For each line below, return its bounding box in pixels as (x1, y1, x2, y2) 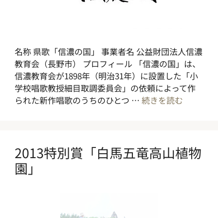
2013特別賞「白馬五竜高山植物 (15, 143, 201, 162)
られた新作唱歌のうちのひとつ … (15, 94, 142, 106)
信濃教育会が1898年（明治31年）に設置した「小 (15, 70, 198, 82)
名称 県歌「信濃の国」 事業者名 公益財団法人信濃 (15, 45, 202, 57)
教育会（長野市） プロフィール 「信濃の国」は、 (15, 57, 200, 70)
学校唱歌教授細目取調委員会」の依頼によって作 (15, 82, 196, 94)
